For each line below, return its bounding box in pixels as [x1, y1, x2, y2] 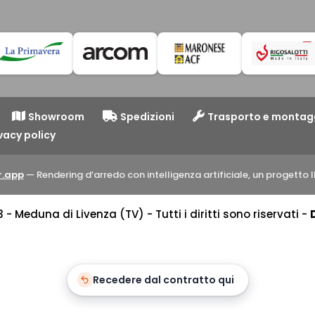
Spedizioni [120, 109, 175, 124]
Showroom [27, 109, 84, 124]
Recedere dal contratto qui [92, 272, 234, 287]
